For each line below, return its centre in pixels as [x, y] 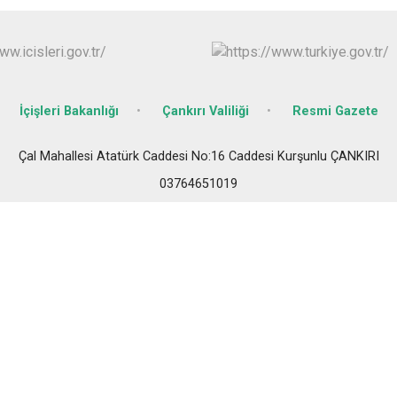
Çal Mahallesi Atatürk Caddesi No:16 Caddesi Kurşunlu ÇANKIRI [198, 156]
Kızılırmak [339, 47]
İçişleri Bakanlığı [69, 111]
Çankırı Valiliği [205, 111]
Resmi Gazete [335, 111]
